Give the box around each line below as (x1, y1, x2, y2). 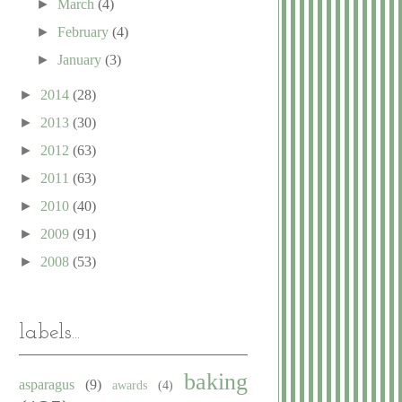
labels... (19, 321, 80, 344)
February (57, 23, 113, 39)
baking (184, 368, 248, 395)
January (57, 51, 106, 67)
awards (112, 377, 147, 392)
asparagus (19, 376, 74, 392)
